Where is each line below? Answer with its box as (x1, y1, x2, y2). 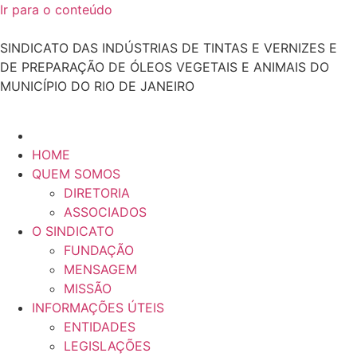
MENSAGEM (64, 261, 137, 278)
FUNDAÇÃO (64, 242, 134, 259)
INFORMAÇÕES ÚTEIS (32, 300, 164, 316)
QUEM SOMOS (32, 166, 120, 182)
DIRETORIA (64, 185, 130, 202)
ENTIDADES (64, 319, 135, 335)
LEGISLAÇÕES (64, 338, 151, 355)
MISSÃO (64, 280, 112, 297)
